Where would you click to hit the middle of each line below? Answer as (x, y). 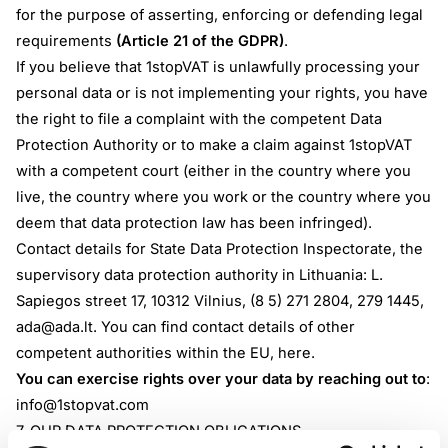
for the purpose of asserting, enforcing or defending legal (220, 14)
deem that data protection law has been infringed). (194, 222)
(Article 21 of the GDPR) (200, 40)
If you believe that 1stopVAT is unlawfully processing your (218, 66)
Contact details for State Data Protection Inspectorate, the (220, 248)
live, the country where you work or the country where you (224, 196)
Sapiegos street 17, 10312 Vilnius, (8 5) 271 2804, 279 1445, (220, 300)
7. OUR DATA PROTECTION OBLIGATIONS (159, 430)
